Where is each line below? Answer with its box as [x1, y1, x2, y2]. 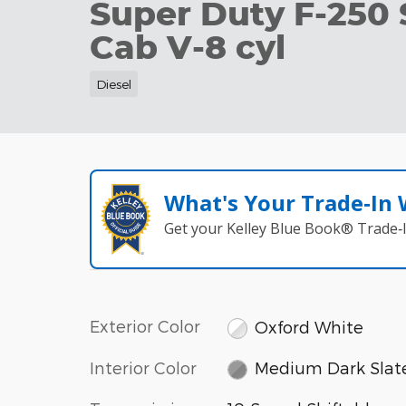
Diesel [95, 75, 131, 92]
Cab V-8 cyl [90, 25, 285, 66]
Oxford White [255, 316, 364, 336]
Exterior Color [90, 316, 200, 336]
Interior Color [90, 357, 197, 377]
